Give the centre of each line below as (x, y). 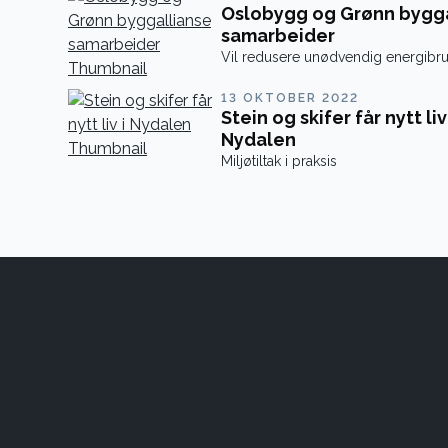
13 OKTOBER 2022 (289, 98)
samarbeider (277, 35)
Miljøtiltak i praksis (278, 161)
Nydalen (258, 139)
